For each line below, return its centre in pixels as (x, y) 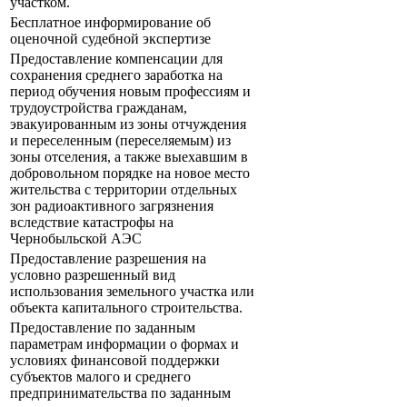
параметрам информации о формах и (124, 344)
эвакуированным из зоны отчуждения (128, 124)
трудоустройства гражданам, (99, 108)
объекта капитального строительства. (126, 308)
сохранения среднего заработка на (116, 75)
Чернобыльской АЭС (76, 239)
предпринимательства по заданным (120, 393)
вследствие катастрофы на (92, 223)
